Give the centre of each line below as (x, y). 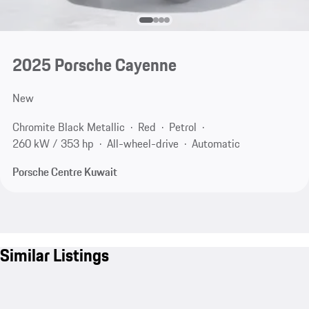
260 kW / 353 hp (53, 143)
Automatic (216, 143)
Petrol (182, 127)
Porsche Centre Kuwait (64, 172)
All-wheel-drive (142, 143)
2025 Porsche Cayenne (94, 65)
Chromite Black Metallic (68, 127)
